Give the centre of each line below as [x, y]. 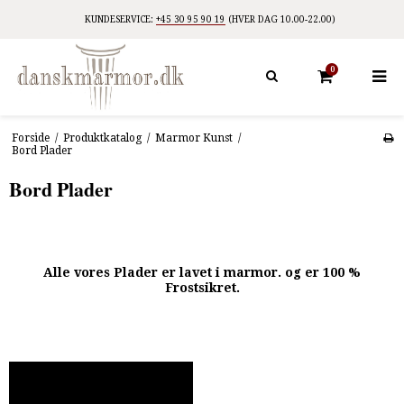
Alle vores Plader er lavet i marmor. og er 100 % [202, 273]
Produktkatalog [102, 138]
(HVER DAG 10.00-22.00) [280, 19]
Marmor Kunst [193, 138]
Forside [30, 138]
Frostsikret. [202, 288]
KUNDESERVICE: [120, 19]
